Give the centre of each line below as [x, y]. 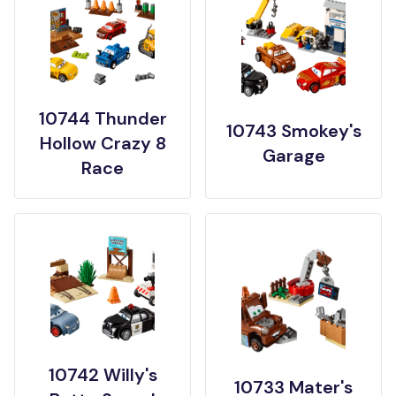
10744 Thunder [103, 118]
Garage [293, 155]
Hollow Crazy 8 [103, 143]
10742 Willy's [103, 374]
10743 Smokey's [293, 130]
